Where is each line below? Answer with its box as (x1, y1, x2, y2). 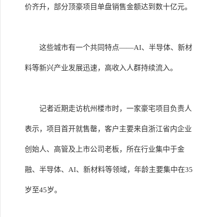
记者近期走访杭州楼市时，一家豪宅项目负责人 (39, 105, 192, 112)
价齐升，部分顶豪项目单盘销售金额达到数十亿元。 (25, 3, 192, 11)
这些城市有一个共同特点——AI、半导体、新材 (39, 44, 192, 51)
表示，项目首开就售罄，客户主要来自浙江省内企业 (25, 125, 192, 133)
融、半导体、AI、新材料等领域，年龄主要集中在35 (25, 166, 193, 173)
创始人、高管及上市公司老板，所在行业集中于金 (25, 145, 185, 153)
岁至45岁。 (25, 186, 62, 194)
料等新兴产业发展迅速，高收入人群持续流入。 (25, 64, 177, 72)
